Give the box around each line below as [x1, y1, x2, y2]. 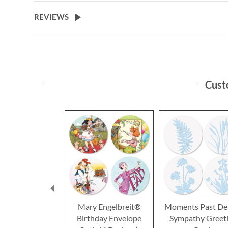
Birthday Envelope [77, 213, 142, 223]
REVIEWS [34, 12, 69, 21]
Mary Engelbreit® [77, 202, 141, 212]
